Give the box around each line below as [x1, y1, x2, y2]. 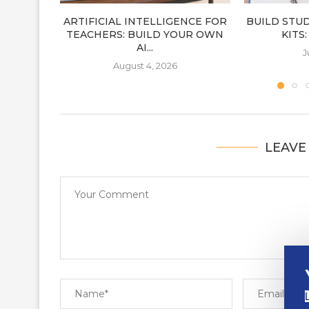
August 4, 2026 [112, 59, 177, 71]
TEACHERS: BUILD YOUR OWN [66, 28, 224, 41]
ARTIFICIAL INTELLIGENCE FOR [63, 14, 227, 28]
